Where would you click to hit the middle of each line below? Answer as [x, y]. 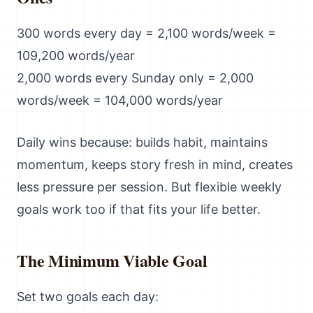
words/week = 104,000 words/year [120, 100]
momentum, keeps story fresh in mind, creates [155, 165]
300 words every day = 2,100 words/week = [146, 33]
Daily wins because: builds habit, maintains [142, 142]
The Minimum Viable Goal [112, 260]
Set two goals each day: [88, 297]
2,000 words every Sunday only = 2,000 [135, 78]
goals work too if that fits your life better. [139, 209]
